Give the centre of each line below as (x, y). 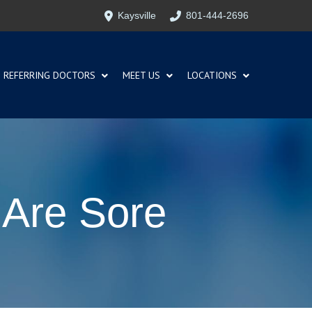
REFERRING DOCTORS (50, 75)
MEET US (142, 75)
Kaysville (137, 15)
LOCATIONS (212, 75)
